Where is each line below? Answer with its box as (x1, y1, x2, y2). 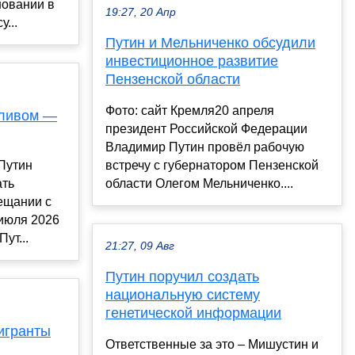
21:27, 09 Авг (105, 240, 174, 253)
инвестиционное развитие (105, 53, 278, 70)
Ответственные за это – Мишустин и (105, 338, 319, 352)
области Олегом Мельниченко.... (105, 177, 293, 191)
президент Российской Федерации (105, 122, 307, 136)
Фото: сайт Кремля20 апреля (105, 104, 274, 118)
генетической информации (105, 305, 281, 322)
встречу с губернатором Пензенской (105, 158, 319, 173)
